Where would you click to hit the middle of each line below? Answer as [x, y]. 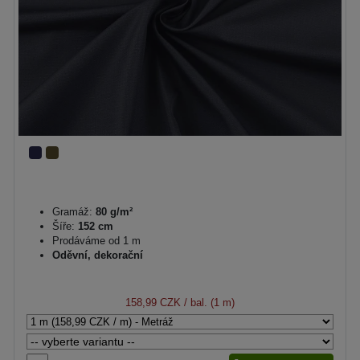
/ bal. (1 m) [208, 303]
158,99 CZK [153, 303]
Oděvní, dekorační [98, 255]
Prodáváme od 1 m [96, 241]
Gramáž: [72, 212]
